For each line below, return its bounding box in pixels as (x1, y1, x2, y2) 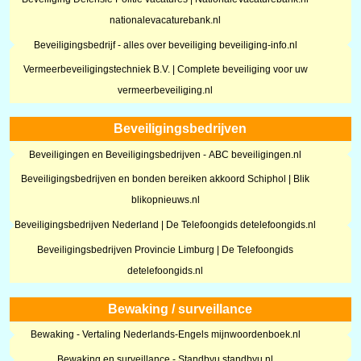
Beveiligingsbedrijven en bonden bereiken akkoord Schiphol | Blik (21, 173, 310, 185)
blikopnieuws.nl (131, 194, 200, 206)
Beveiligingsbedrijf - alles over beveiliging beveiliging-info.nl (33, 39, 297, 51)
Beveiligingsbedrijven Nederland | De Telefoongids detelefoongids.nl (15, 219, 317, 231)
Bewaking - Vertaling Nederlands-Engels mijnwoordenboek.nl (30, 329, 301, 341)
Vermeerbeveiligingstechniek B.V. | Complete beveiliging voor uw (23, 64, 308, 76)
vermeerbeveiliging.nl (118, 85, 214, 97)
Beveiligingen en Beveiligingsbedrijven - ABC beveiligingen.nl (29, 148, 302, 160)
